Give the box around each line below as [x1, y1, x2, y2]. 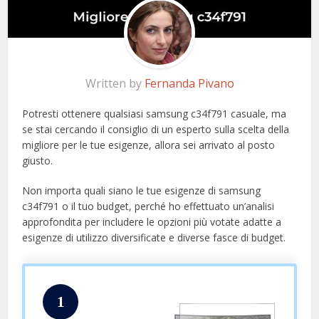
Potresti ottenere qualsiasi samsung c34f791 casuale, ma [22, 107, 287, 121]
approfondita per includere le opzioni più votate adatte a [22, 215, 282, 229]
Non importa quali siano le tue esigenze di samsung [22, 184, 261, 198]
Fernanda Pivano [144, 75, 234, 92]
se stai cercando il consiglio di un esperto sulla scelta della [22, 122, 290, 137]
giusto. [22, 154, 53, 168]
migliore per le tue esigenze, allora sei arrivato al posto [22, 138, 276, 152]
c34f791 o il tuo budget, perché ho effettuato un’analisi [22, 199, 275, 214]
